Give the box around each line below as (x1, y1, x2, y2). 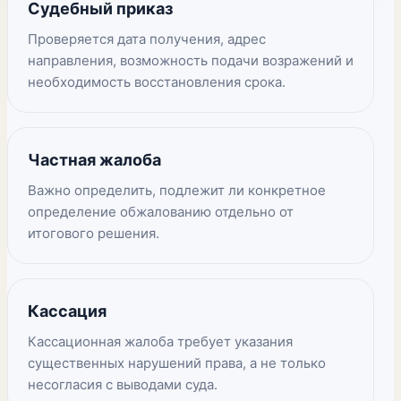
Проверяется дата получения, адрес (28, 30, 266, 47)
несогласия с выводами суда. (28, 376, 218, 393)
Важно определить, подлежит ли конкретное (28, 182, 326, 199)
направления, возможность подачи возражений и (28, 52, 354, 69)
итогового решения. (28, 225, 159, 242)
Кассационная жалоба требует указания (28, 333, 293, 350)
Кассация (28, 302, 107, 320)
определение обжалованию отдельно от (28, 203, 294, 220)
